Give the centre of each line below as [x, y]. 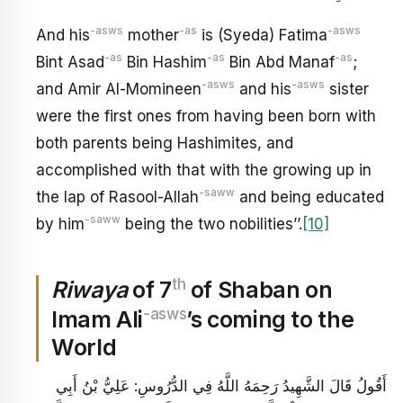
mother [151, 35]
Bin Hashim [165, 62]
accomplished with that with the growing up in [204, 170]
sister [347, 89]
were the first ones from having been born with [206, 116]
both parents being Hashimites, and [165, 143]
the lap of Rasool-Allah [117, 197]
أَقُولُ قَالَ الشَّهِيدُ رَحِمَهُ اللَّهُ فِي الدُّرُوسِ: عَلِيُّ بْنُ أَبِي [221, 386]
